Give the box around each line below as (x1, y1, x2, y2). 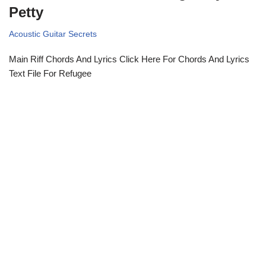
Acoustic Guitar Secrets (9, 29, 97, 39)
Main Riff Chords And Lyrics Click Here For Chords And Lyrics (9, 53, 249, 64)
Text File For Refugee (9, 68, 91, 78)
